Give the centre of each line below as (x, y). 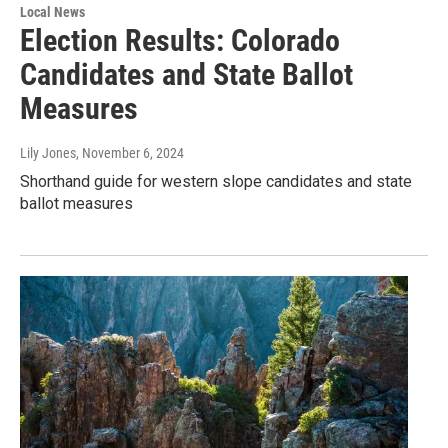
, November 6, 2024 (130, 153)
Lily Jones (48, 153)
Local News (52, 12)
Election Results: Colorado (180, 41)
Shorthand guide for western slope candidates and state (216, 182)
